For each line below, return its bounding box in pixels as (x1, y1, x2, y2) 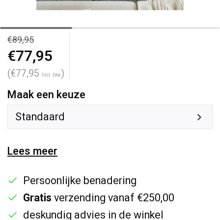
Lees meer (7, 143, 57, 159)
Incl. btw (42, 72, 61, 79)
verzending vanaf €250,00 (52, 190, 174, 206)
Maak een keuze (7, 87, 85, 103)
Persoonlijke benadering (23, 173, 137, 189)
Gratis (23, 190, 52, 206)
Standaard (15, 109, 65, 125)
